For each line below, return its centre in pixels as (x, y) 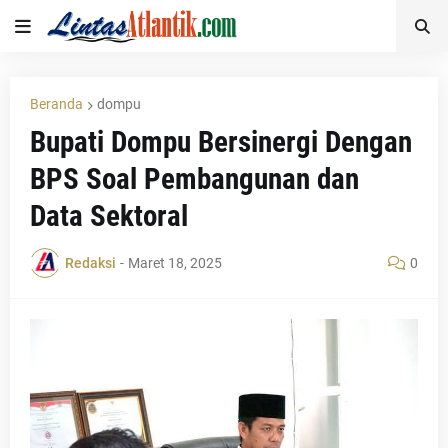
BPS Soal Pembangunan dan (194, 179)
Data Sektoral (109, 216)
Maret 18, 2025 (175, 262)
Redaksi (90, 262)
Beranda (56, 104)
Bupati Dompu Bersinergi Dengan (221, 142)
